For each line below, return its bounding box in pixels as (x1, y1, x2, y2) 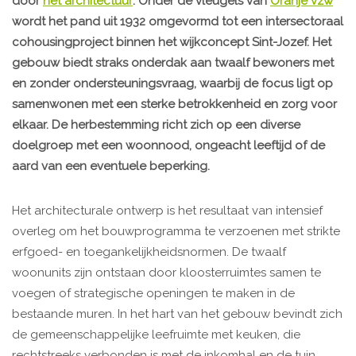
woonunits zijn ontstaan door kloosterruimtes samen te (12, 265, 321, 281)
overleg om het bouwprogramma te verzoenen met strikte (12, 224, 340, 239)
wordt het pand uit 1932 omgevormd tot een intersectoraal (12, 14, 343, 29)
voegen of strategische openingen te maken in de (12, 286, 295, 301)
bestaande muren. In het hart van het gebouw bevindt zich (12, 307, 342, 322)
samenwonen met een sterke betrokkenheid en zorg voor (12, 97, 337, 112)
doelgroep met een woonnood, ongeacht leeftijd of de (12, 138, 325, 153)
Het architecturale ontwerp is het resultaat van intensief (12, 203, 323, 219)
